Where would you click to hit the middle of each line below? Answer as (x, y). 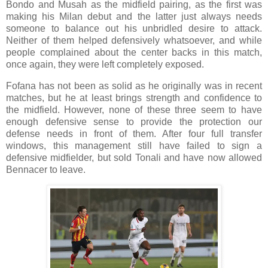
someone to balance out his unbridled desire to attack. (134, 28)
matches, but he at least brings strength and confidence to (134, 98)
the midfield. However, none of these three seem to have (134, 109)
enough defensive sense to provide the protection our (134, 121)
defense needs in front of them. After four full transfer (134, 133)
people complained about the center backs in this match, (134, 52)
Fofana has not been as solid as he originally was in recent (134, 86)
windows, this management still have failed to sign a (134, 145)
